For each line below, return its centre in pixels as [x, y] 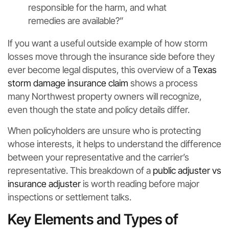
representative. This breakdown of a [80, 170]
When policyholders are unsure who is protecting [104, 130]
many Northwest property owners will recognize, [105, 96]
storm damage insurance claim [68, 83]
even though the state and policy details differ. [99, 109]
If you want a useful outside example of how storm [108, 43]
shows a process [163, 83]
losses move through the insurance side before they [111, 56]
